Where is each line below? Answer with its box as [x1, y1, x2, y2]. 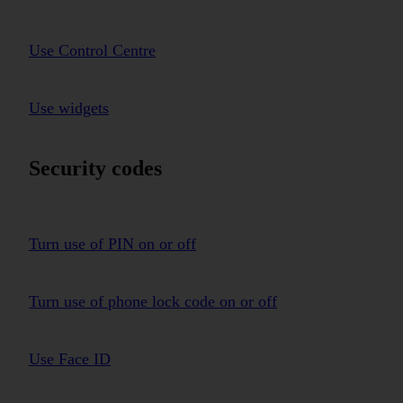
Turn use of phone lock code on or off [29, 292, 277, 311]
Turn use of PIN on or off [29, 235, 196, 254]
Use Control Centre [29, 40, 156, 59]
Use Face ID [29, 350, 111, 369]
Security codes [29, 157, 162, 181]
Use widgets [29, 98, 109, 117]
